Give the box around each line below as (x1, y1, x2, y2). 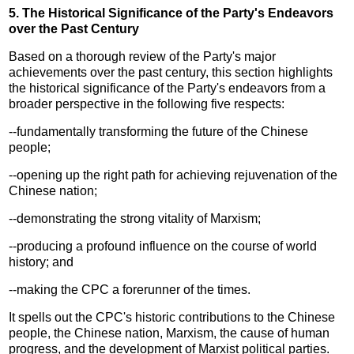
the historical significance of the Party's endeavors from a (9, 81, 326, 95)
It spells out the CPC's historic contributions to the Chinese (9, 310, 336, 324)
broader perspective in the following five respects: (9, 96, 285, 111)
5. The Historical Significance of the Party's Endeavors (9, 6, 334, 20)
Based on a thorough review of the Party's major (9, 49, 277, 63)
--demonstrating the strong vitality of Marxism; (9, 211, 262, 225)
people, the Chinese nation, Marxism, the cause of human (9, 326, 330, 340)
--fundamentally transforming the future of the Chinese (9, 124, 309, 138)
